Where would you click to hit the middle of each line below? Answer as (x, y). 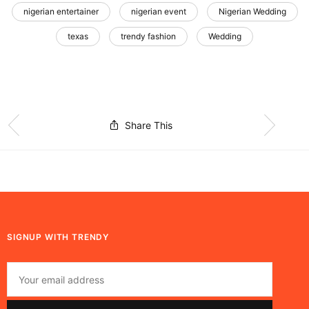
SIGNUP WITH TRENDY (58, 237)
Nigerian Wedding (252, 12)
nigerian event (158, 12)
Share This (149, 125)
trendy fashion (148, 37)
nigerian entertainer (61, 12)
